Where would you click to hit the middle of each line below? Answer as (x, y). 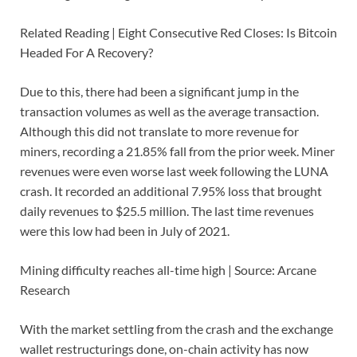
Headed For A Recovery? (86, 53)
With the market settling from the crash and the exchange (177, 329)
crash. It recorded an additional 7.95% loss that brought (171, 191)
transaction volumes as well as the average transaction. (169, 112)
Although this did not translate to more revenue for (159, 131)
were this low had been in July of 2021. (125, 231)
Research (45, 290)
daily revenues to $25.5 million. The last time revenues (167, 211)
